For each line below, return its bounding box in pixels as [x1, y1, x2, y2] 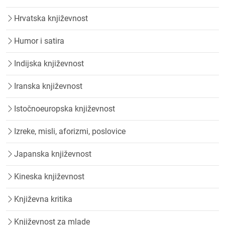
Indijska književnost [14, 59, 84, 69]
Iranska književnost [14, 81, 82, 91]
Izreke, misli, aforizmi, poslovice [14, 127, 126, 137]
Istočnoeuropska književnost [14, 104, 115, 114]
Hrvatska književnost [14, 14, 88, 24]
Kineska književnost [14, 172, 84, 182]
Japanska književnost [14, 149, 91, 159]
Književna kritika [14, 194, 72, 204]
